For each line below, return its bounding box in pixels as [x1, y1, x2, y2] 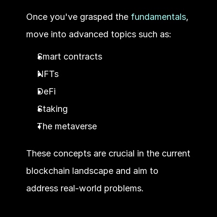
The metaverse [36, 121, 99, 131]
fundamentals [130, 11, 186, 22]
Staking [36, 103, 68, 114]
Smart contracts [36, 51, 102, 62]
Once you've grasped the [26, 11, 131, 22]
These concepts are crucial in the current [26, 148, 190, 158]
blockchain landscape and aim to [26, 165, 158, 176]
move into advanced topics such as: [26, 29, 171, 39]
